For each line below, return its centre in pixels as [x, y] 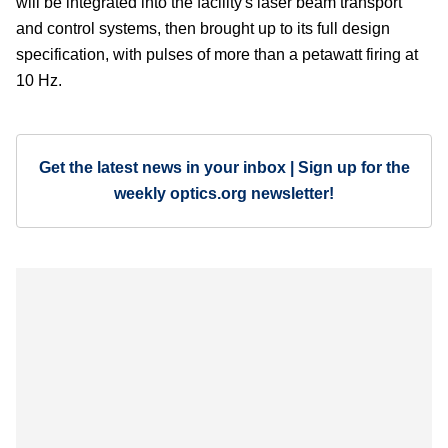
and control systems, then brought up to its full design [203, 28]
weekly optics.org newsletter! [224, 193]
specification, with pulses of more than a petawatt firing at [217, 54]
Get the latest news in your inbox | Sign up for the [224, 167]
